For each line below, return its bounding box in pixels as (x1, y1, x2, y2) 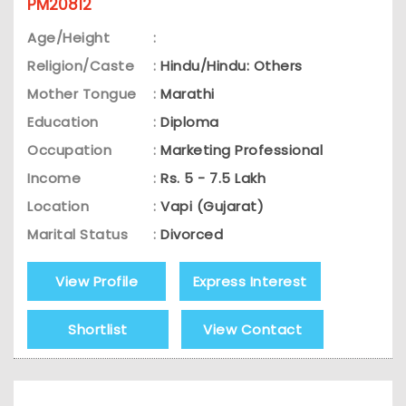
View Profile (55, 272, 138, 292)
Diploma (160, 112, 219, 132)
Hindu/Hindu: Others (160, 56, 303, 76)
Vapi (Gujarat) (160, 197, 264, 217)
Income (27, 169, 81, 188)
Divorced (160, 225, 223, 245)
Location (27, 197, 89, 217)
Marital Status (27, 225, 128, 245)
